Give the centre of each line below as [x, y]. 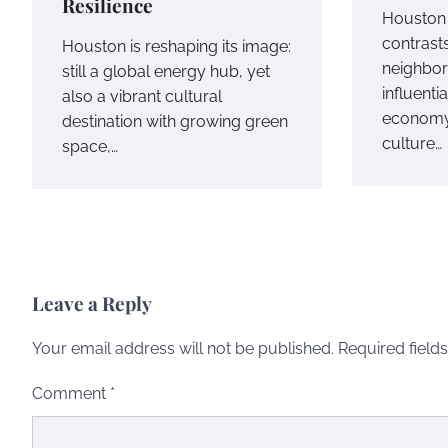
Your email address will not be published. [183, 348]
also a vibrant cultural [142, 96]
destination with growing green [175, 121]
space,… [90, 146]
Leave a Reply [92, 302]
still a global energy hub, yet [166, 71]
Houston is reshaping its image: [176, 46]
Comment [71, 393]
